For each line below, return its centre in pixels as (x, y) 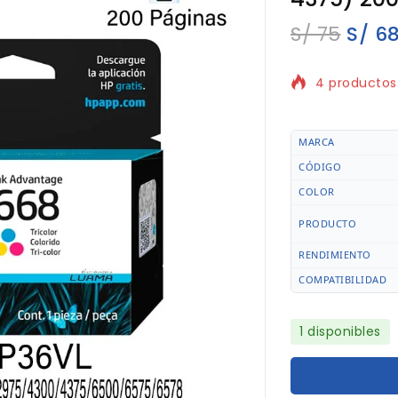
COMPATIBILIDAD (342, 280)
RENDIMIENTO (336, 255)
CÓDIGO (320, 167)
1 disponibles (340, 332)
